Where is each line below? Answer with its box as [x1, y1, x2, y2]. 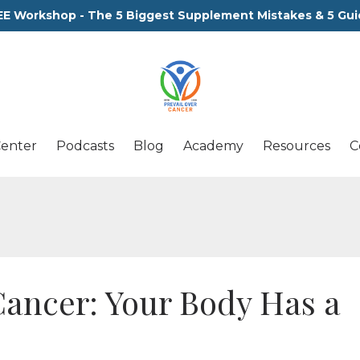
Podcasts [55, 138, 114, 153]
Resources [262, 138, 330, 153]
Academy [182, 138, 243, 153]
